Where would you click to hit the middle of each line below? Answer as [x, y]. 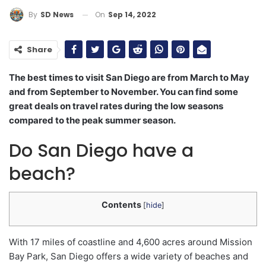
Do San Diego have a [101, 151]
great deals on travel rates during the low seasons [116, 106]
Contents [121, 205]
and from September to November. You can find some [123, 92]
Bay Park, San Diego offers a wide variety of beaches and [129, 256]
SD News [57, 15]
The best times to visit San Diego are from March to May [129, 78]
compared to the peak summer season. [92, 121]
